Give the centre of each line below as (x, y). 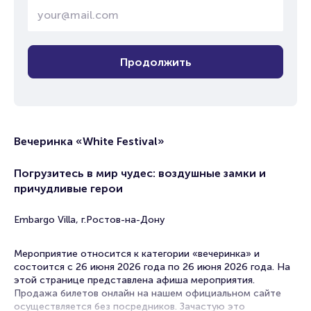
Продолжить (155, 62)
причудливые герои (68, 188)
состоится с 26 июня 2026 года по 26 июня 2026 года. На (152, 267)
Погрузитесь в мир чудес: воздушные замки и (140, 173)
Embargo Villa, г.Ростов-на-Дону (89, 220)
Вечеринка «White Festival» (89, 141)
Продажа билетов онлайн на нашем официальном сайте (148, 293)
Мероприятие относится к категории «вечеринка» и (137, 254)
